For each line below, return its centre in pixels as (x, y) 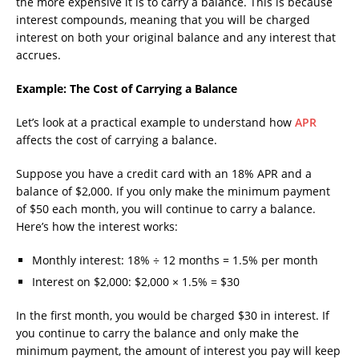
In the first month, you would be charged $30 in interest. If (173, 316)
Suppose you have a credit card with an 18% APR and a (164, 174)
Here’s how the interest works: (97, 227)
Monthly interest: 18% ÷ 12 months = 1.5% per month (175, 260)
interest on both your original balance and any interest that (176, 38)
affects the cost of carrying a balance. (117, 140)
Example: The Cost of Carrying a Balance (127, 89)
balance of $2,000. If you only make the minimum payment (173, 192)
